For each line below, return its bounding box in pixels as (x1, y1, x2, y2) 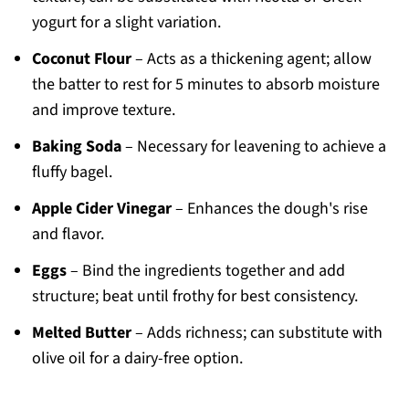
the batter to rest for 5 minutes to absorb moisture (31, 73, 380, 97)
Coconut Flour (31, 47, 131, 71)
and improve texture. (31, 99, 175, 122)
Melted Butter (31, 321, 131, 345)
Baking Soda (31, 135, 121, 159)
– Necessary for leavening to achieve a (121, 135, 386, 159)
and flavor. (31, 223, 104, 246)
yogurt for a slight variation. (31, 11, 221, 35)
